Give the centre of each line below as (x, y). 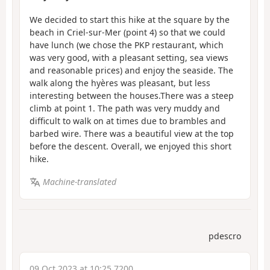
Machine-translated (79, 182)
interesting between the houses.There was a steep (132, 95)
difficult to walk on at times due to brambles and (128, 121)
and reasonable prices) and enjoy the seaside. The (131, 70)
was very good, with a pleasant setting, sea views (129, 57)
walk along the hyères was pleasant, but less (120, 83)
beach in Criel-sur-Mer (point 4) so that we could (127, 32)
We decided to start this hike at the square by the (130, 19)
